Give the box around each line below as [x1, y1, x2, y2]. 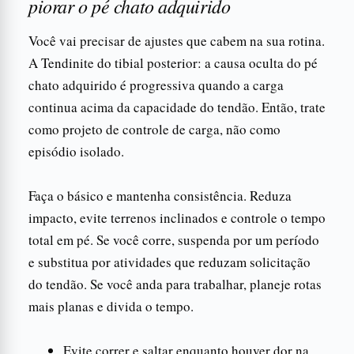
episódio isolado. [28, 141, 124, 160]
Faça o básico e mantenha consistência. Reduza [28, 186, 292, 205]
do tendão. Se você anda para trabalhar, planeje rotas [28, 274, 322, 293]
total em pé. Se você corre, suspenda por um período [28, 230, 319, 249]
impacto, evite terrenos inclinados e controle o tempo [28, 208, 326, 227]
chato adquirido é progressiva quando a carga [28, 75, 284, 94]
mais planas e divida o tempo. [28, 296, 194, 315]
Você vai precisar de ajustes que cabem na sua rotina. [28, 31, 325, 50]
